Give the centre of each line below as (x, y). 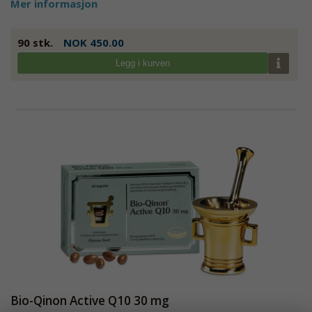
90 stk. (35, 42)
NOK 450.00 (94, 42)
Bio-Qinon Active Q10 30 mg (90, 300)
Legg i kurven (142, 63)
